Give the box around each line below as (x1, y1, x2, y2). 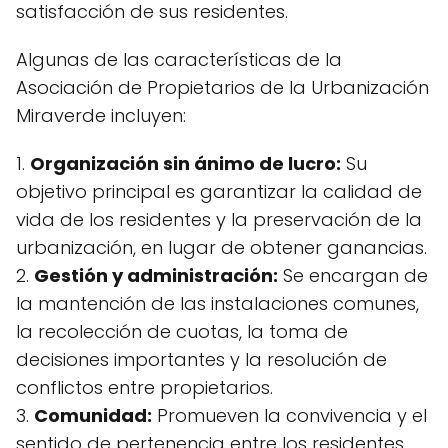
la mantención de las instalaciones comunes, (16, 291, 419, 317)
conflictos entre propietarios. (16, 375, 273, 401)
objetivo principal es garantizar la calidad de (16, 179, 422, 205)
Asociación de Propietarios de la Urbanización (16, 75, 429, 101)
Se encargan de (278, 263, 428, 289)
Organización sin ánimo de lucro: (30, 151, 341, 177)
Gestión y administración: (34, 263, 278, 289)
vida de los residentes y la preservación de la (16, 207, 422, 233)
